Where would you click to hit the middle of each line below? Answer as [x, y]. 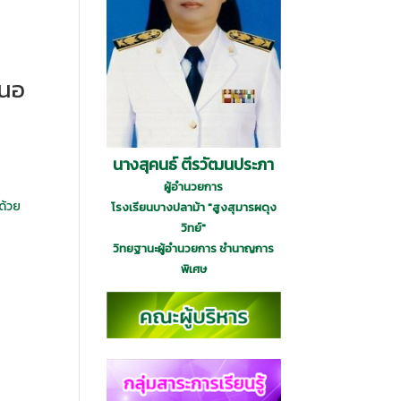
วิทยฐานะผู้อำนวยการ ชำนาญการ [194, 248]
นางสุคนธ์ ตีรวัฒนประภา [194, 164]
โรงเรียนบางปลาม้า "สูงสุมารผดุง [193, 207]
